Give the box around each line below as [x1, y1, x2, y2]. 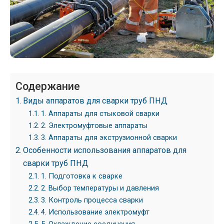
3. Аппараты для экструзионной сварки [40, 133, 177, 142]
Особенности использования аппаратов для [23, 145, 187, 155]
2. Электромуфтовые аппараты [40, 121, 147, 130]
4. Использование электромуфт [40, 207, 149, 217]
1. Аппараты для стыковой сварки [40, 109, 159, 118]
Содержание [15, 80, 80, 93]
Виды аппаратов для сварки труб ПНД [23, 96, 168, 106]
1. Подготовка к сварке [40, 171, 122, 181]
